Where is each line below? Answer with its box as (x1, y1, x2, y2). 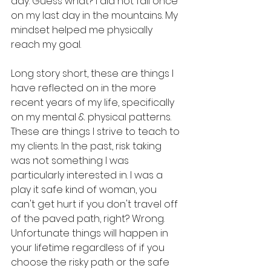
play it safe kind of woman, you (11, 183, 159, 197)
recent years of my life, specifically (11, 96, 177, 110)
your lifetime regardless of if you (11, 241, 167, 255)
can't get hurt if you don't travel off (11, 197, 180, 212)
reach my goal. (11, 38, 81, 52)
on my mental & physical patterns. (11, 110, 174, 125)
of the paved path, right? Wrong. (11, 212, 167, 226)
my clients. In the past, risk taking (11, 139, 164, 154)
